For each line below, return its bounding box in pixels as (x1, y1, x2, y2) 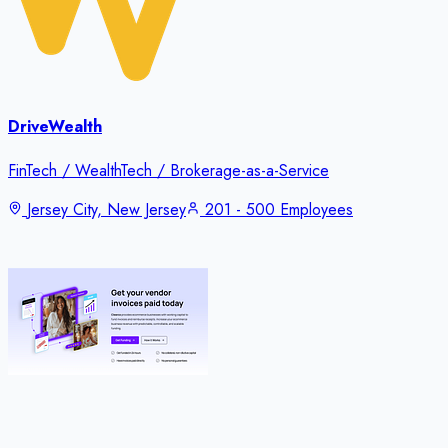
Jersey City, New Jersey (27, 198, 186, 222)
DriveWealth (8, 115, 102, 139)
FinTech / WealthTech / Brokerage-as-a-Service (8, 159, 329, 183)
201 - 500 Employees (205, 198, 353, 222)
